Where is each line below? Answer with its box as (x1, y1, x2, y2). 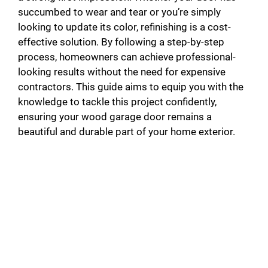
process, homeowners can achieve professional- (18, 50, 236, 63)
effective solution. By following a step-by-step (18, 35, 224, 48)
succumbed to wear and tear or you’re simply (18, 5, 221, 18)
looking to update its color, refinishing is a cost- (18, 20, 231, 33)
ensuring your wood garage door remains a (18, 110, 212, 123)
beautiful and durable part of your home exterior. (18, 125, 235, 138)
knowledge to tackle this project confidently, (18, 95, 217, 108)
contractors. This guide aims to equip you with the (18, 80, 243, 93)
